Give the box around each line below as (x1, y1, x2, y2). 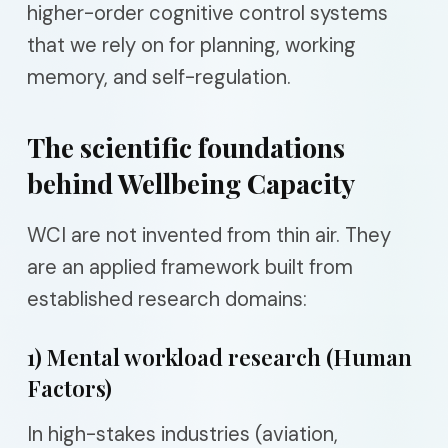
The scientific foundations (27, 129, 345, 165)
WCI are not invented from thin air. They (27, 222, 391, 248)
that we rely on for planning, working (27, 32, 356, 58)
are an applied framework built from (27, 254, 353, 280)
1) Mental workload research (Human (27, 342, 412, 372)
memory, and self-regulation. (27, 64, 291, 90)
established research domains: (27, 286, 307, 312)
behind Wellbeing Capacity (27, 165, 355, 201)
